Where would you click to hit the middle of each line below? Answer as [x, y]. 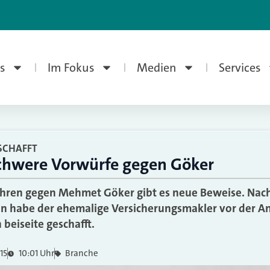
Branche [82, 253]
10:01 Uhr [36, 253]
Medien [156, 67]
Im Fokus [71, 67]
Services [240, 67]
